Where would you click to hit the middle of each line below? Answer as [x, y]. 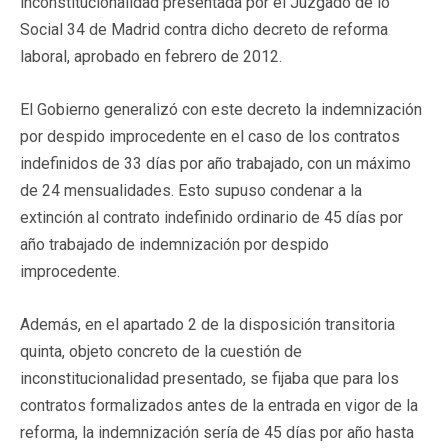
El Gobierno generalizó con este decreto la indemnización [221, 109]
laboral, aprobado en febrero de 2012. [151, 56]
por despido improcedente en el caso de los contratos [210, 136]
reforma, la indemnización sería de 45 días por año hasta [217, 432]
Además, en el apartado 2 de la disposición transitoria [207, 324]
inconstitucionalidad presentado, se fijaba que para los [209, 378]
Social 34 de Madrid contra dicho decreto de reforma [204, 29]
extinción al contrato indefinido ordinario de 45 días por [211, 217]
